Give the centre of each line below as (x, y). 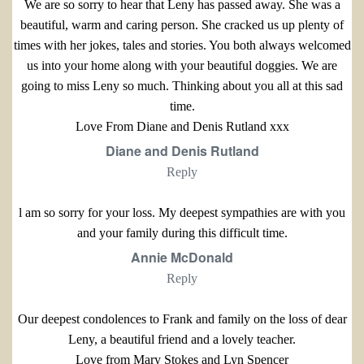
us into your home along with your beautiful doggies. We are (182, 66)
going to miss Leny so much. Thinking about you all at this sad (182, 86)
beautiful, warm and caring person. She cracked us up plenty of (182, 25)
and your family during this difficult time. (182, 233)
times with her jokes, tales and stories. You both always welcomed (182, 45)
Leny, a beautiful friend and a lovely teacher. (182, 340)
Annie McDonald (182, 258)
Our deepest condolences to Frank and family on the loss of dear (182, 319)
